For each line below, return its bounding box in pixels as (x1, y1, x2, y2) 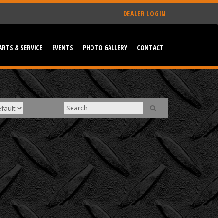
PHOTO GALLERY (83, 43, 127, 52)
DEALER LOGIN (123, 9, 166, 18)
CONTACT (137, 43, 163, 52)
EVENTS (52, 43, 73, 52)
